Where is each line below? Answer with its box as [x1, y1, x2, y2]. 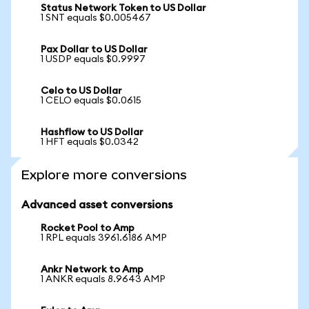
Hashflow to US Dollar [41, 128, 143, 137]
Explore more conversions [21, 168, 187, 182]
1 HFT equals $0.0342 [41, 137, 139, 147]
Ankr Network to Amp [41, 265, 143, 275]
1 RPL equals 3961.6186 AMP [41, 233, 167, 243]
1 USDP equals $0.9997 [41, 54, 146, 64]
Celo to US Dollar [41, 86, 122, 96]
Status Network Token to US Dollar [41, 3, 206, 13]
